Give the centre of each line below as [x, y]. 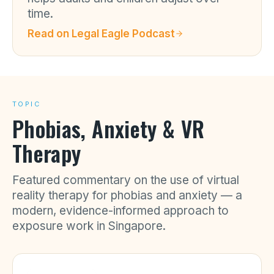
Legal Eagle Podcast [123, 34]
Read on [50, 34]
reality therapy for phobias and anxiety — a [127, 195]
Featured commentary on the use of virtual [126, 180]
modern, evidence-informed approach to [120, 211]
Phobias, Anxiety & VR [109, 128]
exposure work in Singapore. [89, 226]
